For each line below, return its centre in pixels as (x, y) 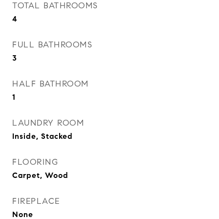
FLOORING (35, 162)
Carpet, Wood (40, 175)
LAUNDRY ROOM (48, 123)
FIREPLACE (36, 201)
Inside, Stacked (43, 136)
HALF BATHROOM (51, 84)
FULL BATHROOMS (52, 45)
